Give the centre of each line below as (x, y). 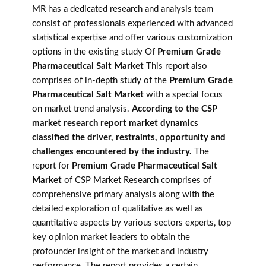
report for (52, 166)
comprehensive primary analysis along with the (123, 195)
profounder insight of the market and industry (120, 252)
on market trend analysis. (82, 109)
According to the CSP (175, 109)
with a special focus (183, 95)
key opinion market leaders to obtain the (111, 237)
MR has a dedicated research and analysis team (123, 9)
